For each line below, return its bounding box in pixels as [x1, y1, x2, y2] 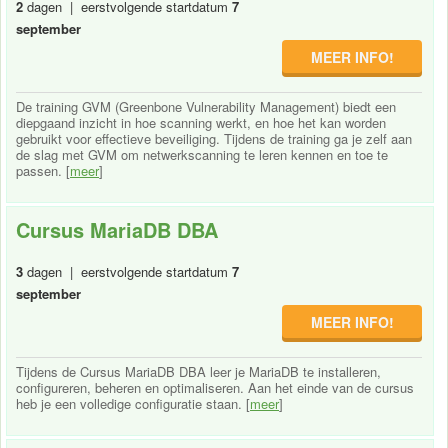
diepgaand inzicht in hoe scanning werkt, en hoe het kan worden [16, 112, 386, 132]
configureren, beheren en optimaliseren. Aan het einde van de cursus [16, 377, 414, 397]
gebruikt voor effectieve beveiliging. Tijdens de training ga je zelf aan [16, 128, 412, 148]
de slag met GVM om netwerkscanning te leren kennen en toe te [16, 144, 388, 164]
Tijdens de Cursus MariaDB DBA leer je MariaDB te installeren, [16, 361, 381, 381]
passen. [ [16, 160, 70, 180]
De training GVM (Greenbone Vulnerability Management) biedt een [16, 96, 396, 116]
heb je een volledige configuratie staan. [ [16, 393, 250, 413]
